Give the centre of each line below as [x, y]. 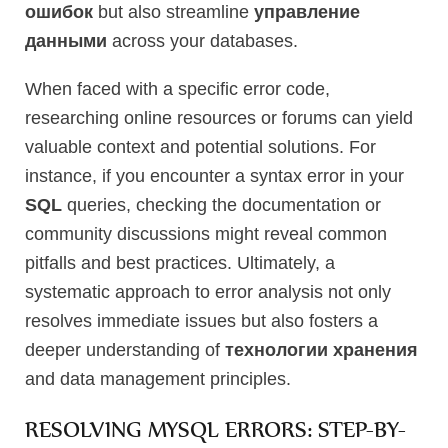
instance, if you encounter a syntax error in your [214, 175]
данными [66, 40]
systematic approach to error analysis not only [208, 291]
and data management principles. [158, 378]
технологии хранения [321, 349]
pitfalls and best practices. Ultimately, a [180, 262]
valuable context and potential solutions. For [200, 146]
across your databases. [202, 40]
